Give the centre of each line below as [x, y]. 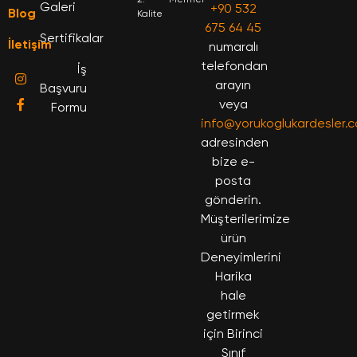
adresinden [235, 143]
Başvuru [64, 88]
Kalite [149, 14]
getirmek [233, 315]
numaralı [233, 47]
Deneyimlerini [241, 257]
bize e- [233, 162]
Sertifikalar [72, 38]
